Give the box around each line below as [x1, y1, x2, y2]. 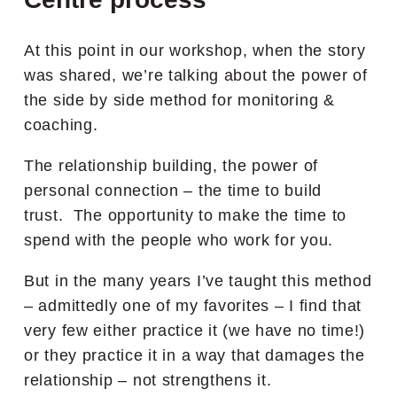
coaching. [24, 115, 98, 134]
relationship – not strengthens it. [24, 370, 272, 389]
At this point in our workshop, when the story [24, 41, 366, 59]
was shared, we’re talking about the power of [24, 66, 368, 84]
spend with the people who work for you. [24, 230, 334, 249]
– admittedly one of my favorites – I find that [24, 296, 362, 315]
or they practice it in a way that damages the [24, 346, 365, 364]
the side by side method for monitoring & [24, 90, 335, 109]
